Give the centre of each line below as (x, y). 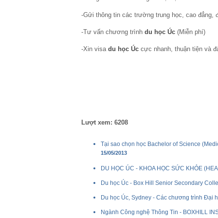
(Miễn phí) (190, 32)
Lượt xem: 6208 (105, 122)
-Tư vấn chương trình (113, 32)
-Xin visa (95, 49)
